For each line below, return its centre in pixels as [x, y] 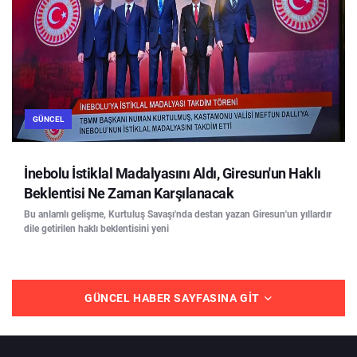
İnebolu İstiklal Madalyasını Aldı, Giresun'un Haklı [173, 173]
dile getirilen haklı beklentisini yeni [96, 228]
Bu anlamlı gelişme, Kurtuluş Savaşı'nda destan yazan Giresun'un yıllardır [178, 214]
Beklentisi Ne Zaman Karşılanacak [129, 193]
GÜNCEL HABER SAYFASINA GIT [174, 298]
